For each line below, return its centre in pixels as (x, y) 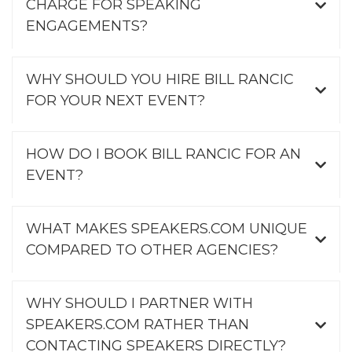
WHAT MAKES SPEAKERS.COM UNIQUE (167, 229)
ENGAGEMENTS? (87, 26)
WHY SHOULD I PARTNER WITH (139, 303)
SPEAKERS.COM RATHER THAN (137, 324)
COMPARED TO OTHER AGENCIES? (152, 250)
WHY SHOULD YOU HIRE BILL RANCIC (160, 79)
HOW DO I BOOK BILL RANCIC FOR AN (163, 154)
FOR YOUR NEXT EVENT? (115, 101)
